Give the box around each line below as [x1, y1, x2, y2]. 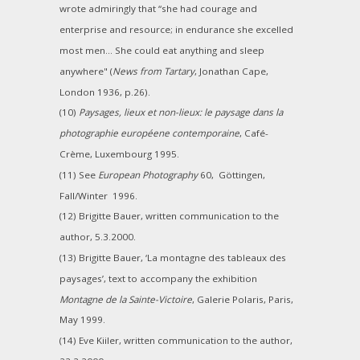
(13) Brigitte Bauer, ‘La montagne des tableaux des [59, 251, 286, 264]
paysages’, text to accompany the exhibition [59, 272, 257, 284]
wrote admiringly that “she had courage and [59, 2, 257, 15]
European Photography [98, 168, 198, 181]
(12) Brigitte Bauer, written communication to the [59, 210, 279, 223]
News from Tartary [112, 64, 194, 77]
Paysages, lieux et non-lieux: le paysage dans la [79, 106, 283, 119]
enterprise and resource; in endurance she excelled [59, 23, 293, 36]
